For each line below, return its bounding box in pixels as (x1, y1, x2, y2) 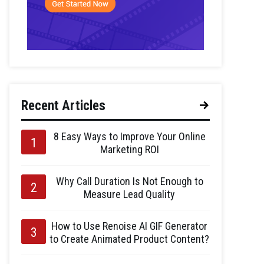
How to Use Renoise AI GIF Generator (51, 219, 207, 232)
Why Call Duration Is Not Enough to (55, 174, 203, 187)
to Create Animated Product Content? (49, 232, 209, 245)
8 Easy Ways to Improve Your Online (53, 130, 206, 143)
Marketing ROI (100, 143, 159, 156)
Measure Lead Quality (84, 187, 175, 200)
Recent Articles (21, 97, 105, 114)
